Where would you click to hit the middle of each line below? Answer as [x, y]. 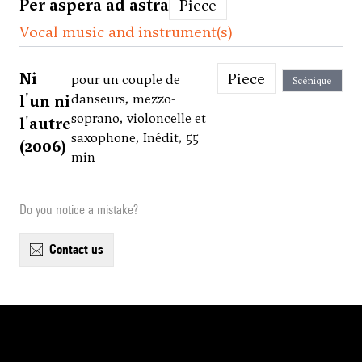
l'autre [45, 124]
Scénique [312, 81]
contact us [80, 250]
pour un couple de [126, 80]
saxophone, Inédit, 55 [135, 138]
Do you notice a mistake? [79, 210]
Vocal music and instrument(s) [126, 32]
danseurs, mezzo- [124, 99]
